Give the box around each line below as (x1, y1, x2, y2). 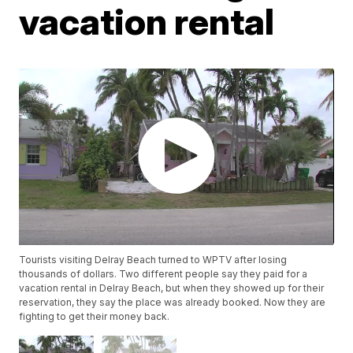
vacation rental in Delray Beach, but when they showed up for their (19, 282, 325, 295)
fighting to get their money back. (19, 310, 170, 323)
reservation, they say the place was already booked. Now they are (19, 296, 326, 309)
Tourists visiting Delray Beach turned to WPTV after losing (19, 254, 288, 266)
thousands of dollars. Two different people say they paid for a (19, 268, 308, 281)
